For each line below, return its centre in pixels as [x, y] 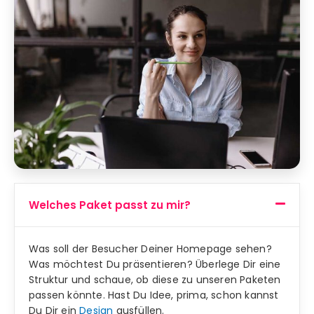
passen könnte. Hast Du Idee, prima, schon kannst [154, 295]
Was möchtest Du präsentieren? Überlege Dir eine [155, 264]
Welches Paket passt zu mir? [110, 205]
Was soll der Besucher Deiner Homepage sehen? [150, 248]
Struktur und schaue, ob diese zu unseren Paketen [155, 279]
